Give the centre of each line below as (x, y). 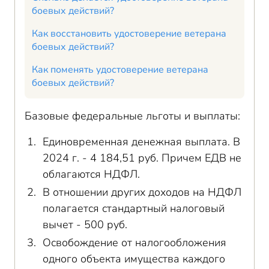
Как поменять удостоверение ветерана (120, 70)
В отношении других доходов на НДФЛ (142, 192)
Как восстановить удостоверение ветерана (129, 34)
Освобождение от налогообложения (134, 243)
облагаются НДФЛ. (91, 174)
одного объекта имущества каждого (134, 259)
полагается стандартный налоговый (134, 208)
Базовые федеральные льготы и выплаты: (132, 116)
